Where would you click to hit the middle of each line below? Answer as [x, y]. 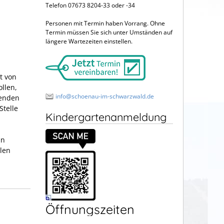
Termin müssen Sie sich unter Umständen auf [109, 32]
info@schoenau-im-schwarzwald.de [105, 96]
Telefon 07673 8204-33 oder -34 [90, 5]
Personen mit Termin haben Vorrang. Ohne [105, 23]
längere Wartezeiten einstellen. [89, 41]
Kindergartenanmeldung [106, 116]
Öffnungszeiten [90, 209]
